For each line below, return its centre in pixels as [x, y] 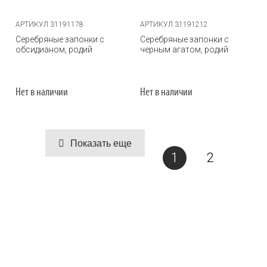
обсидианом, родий [54, 49]
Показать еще [101, 144]
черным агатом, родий [184, 49]
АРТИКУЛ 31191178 [49, 24]
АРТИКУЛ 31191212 [174, 24]
